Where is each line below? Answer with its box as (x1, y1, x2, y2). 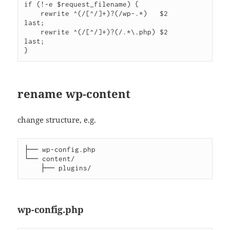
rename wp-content (17, 86, 131, 102)
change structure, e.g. (17, 114, 97, 125)
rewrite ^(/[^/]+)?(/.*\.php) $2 (24, 28, 41, 36)
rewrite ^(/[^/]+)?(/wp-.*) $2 (24, 9, 41, 18)
